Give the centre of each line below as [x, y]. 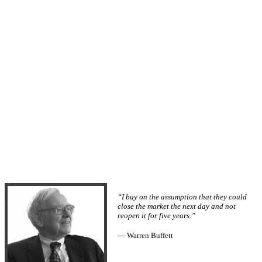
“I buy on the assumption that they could [182, 197]
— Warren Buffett [145, 236]
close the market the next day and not [177, 206]
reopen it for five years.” [156, 216]
